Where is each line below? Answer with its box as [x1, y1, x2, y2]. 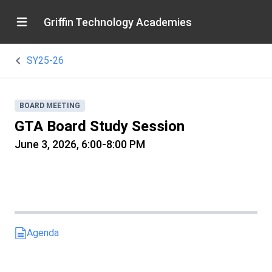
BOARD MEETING [19, 101, 80, 110]
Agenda [27, 227, 59, 239]
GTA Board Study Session [15, 118, 185, 135]
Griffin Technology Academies [44, 15, 192, 29]
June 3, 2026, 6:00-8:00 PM [15, 138, 145, 151]
